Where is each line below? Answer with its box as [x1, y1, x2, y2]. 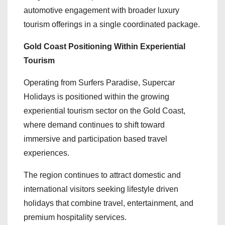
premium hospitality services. [24, 212, 127, 221]
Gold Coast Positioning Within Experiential [24, 42, 185, 51]
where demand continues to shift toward [24, 120, 165, 129]
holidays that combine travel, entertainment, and [24, 198, 193, 207]
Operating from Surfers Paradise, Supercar [24, 78, 175, 87]
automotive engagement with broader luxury [24, 6, 179, 15]
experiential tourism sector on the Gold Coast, [24, 106, 185, 115]
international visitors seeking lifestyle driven [24, 184, 178, 193]
